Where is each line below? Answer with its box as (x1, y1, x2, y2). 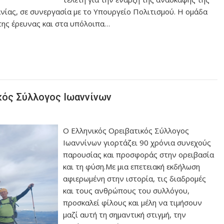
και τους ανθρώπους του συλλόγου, (63, 185, 190, 195)
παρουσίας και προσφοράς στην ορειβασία (63, 149, 214, 159)
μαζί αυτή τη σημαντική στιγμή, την (63, 209, 186, 219)
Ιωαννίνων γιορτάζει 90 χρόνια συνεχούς (63, 137, 211, 147)
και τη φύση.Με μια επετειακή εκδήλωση (63, 161, 200, 171)
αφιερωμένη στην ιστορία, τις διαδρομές (63, 173, 206, 183)
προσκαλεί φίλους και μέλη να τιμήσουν (63, 197, 202, 207)
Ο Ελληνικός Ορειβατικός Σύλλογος (63, 125, 189, 135)
